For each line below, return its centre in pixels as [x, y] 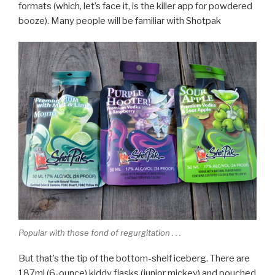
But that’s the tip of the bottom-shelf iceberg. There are [134, 259]
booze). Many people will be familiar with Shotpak [120, 21]
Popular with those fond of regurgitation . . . [100, 232]
